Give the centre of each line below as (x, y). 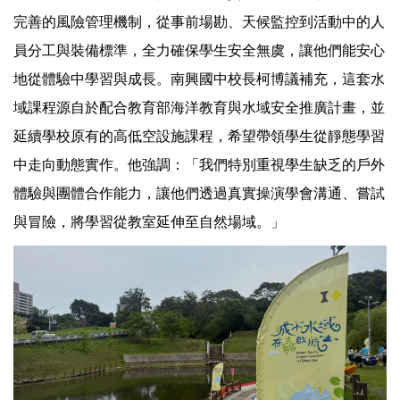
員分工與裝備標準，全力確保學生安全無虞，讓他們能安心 (199, 51)
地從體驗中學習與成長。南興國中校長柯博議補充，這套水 (199, 79)
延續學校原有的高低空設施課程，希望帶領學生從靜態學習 (199, 137)
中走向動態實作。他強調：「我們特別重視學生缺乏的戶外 (199, 165)
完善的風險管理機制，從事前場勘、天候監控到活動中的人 (199, 22)
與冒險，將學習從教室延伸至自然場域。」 (149, 222)
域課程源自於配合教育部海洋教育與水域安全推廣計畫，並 (199, 108)
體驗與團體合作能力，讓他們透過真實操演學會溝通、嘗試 (199, 194)
